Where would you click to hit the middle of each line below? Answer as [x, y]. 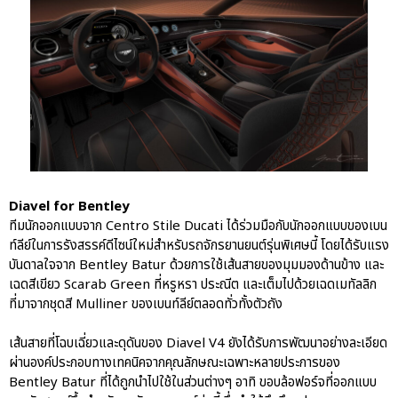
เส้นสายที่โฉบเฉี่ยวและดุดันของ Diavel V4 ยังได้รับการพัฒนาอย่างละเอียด [198, 343]
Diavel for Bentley [69, 206]
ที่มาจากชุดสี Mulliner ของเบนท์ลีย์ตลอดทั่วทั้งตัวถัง [146, 304]
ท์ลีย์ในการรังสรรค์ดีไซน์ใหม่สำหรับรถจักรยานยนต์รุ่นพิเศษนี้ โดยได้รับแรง [199, 245]
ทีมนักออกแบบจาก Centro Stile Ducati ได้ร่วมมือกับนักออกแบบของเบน [198, 226]
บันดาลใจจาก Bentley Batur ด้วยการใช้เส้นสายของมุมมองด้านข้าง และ [196, 265]
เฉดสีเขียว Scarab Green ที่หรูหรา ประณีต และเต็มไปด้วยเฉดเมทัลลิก [193, 284]
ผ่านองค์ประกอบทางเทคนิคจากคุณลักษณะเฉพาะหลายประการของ [175, 362]
